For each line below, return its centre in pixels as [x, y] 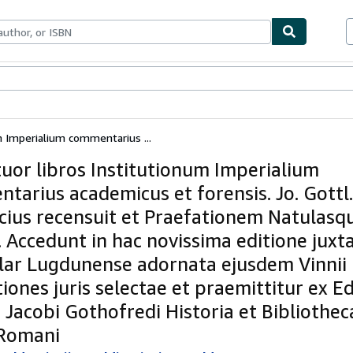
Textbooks [50, 79]
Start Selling [142, 79]
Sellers [94, 79]
